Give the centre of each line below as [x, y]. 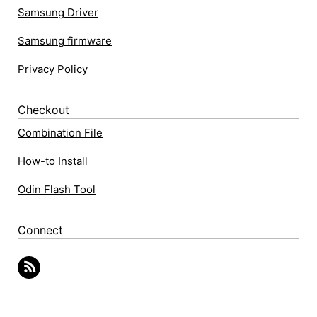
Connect [40, 230]
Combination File [60, 133]
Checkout [44, 110]
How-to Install [53, 161]
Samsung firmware [65, 41]
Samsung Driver [58, 13]
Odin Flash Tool [57, 190]
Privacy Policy [53, 69]
